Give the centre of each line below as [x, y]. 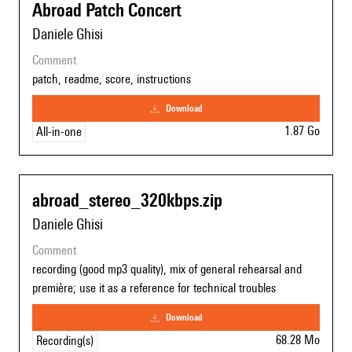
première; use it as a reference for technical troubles [154, 288]
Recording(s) [65, 341]
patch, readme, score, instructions [112, 79]
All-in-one [59, 132]
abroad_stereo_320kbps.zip [127, 200]
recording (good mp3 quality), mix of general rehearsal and [167, 269]
